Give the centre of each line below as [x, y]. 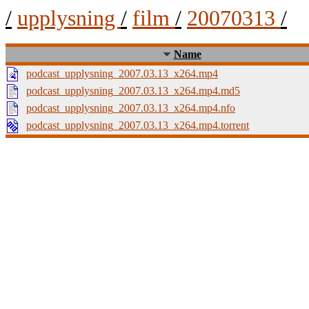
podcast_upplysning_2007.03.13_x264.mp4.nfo [131, 108]
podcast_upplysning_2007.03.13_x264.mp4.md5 [133, 91]
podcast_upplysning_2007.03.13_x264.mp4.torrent [138, 125]
